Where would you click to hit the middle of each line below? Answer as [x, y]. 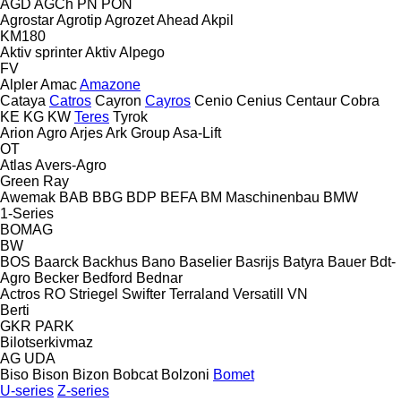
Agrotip [79, 20]
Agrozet [129, 20]
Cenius [259, 100]
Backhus [110, 261]
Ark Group [138, 132]
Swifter [144, 294]
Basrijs [257, 261]
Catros [70, 100]
